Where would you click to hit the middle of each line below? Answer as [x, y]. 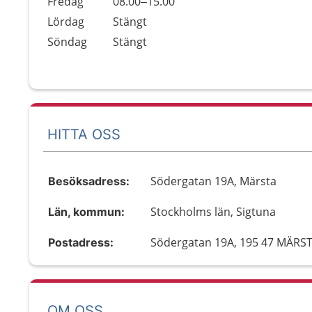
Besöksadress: [89, 181]
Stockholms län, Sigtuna [213, 212]
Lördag [66, 22]
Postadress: [81, 242]
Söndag [67, 42]
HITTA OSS [84, 134]
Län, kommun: [86, 212]
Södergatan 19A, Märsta [214, 181]
